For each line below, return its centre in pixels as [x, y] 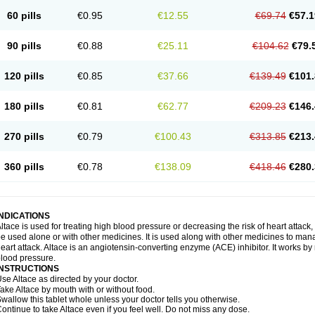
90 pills [24, 46]
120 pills [24, 76]
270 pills [24, 136]
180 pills [24, 106]
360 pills [24, 167]
